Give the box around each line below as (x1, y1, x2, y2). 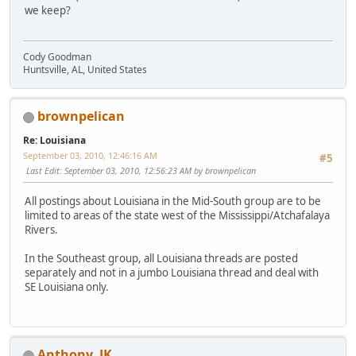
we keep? (25, 2, 71, 17)
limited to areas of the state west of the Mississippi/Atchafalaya (25, 207, 330, 222)
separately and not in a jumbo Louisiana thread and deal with (25, 265, 319, 280)
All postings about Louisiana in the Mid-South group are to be (25, 193, 321, 208)
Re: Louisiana (23, 133, 86, 148)
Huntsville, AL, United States (23, 63, 147, 77)
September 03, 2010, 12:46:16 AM (23, 149, 157, 162)
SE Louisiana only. (25, 279, 109, 294)
